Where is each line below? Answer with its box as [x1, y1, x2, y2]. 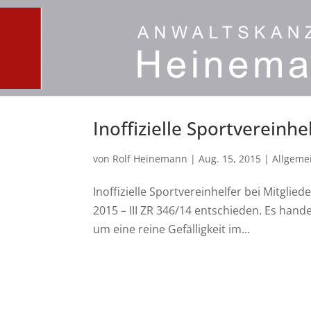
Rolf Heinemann [112, 152, 188, 165]
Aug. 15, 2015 [199, 152, 262, 165]
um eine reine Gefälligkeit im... [93, 221, 251, 237]
